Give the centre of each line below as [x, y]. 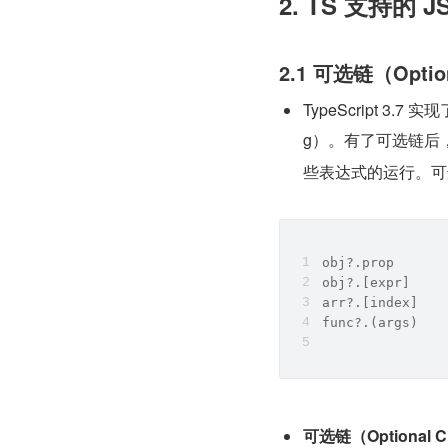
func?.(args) [370, 322]
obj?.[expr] [370, 282]
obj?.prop [362, 262]
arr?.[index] [374, 302]
